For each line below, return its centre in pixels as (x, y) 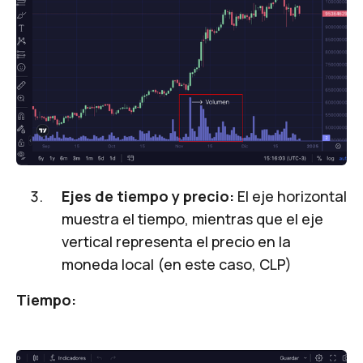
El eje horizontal (290, 196)
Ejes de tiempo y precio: (148, 196)
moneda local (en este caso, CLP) (177, 264)
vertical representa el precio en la (176, 241)
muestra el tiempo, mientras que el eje (192, 218)
